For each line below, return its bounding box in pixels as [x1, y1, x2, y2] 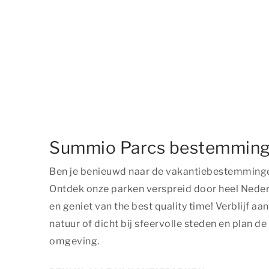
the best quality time [114, 200, 211, 212]
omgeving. [49, 235, 100, 247]
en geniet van [49, 200, 114, 212]
